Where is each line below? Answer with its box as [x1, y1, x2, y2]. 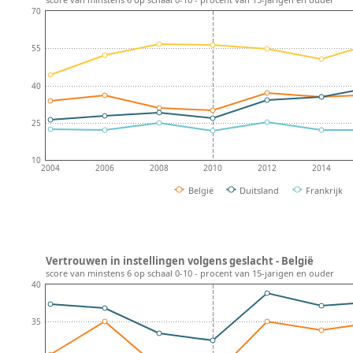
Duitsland [240, 184, 280, 196]
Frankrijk [306, 184, 344, 196]
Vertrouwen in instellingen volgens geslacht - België [46, 253, 314, 268]
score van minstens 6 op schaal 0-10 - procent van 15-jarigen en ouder [46, 267, 334, 280]
